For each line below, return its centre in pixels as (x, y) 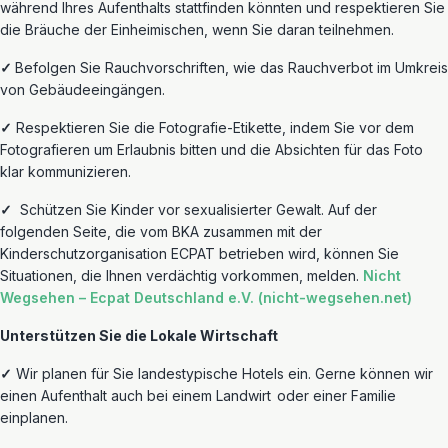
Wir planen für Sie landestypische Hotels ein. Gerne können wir (224, 373)
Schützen (47, 209)
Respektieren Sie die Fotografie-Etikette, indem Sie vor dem (215, 127)
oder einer (314, 395)
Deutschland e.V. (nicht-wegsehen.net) (271, 297)
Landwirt (246, 395)
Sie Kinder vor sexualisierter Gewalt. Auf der (229, 209)
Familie (373, 395)
